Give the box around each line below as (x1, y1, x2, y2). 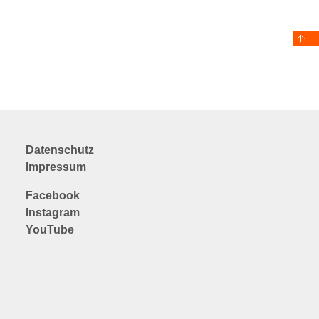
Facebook (25, 189, 80, 202)
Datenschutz (25, 143, 94, 156)
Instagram (25, 206, 80, 219)
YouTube (25, 223, 74, 236)
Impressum (25, 160, 86, 173)
